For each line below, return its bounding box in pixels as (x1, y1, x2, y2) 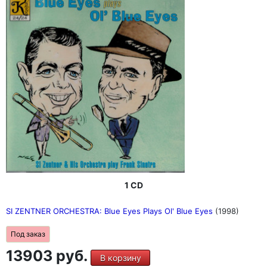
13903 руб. (6, 247, 91, 265)
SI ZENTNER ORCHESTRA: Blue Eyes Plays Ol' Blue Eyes (6, 206, 215, 216)
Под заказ (11, 229, 45, 239)
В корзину (100, 253, 141, 263)
